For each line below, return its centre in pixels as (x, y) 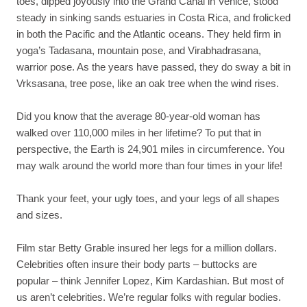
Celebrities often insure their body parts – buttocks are (137, 264)
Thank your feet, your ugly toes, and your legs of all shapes (148, 198)
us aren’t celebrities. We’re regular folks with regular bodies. (149, 297)
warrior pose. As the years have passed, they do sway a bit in (153, 66)
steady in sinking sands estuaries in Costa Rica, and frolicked (153, 17)
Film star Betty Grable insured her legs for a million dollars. (147, 247)
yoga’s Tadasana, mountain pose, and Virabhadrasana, (139, 50)
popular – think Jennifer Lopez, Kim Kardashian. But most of (150, 280)
